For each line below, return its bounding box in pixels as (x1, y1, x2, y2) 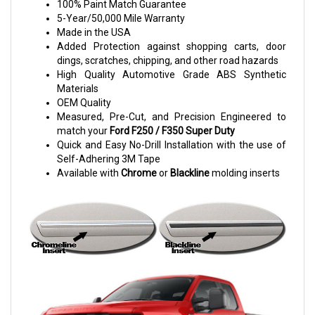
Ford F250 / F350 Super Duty (110, 124, 235, 136)
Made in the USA (57, 26, 131, 38)
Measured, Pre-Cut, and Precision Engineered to (57, 110, 286, 122)
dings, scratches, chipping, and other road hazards (57, 54, 278, 66)
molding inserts (210, 167, 280, 179)
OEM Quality (57, 96, 111, 108)
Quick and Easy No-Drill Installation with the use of (57, 139, 286, 150)
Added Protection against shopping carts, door (57, 40, 286, 52)
